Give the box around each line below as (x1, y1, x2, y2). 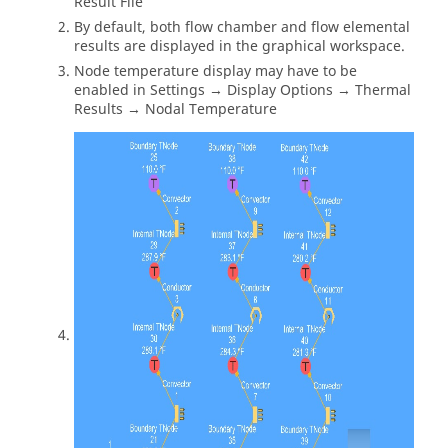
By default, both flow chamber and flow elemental (74, 17, 410, 39)
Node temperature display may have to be (74, 61, 357, 83)
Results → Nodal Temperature (74, 99, 277, 121)
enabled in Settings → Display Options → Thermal (74, 80, 411, 102)
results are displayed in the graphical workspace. (74, 36, 405, 58)
